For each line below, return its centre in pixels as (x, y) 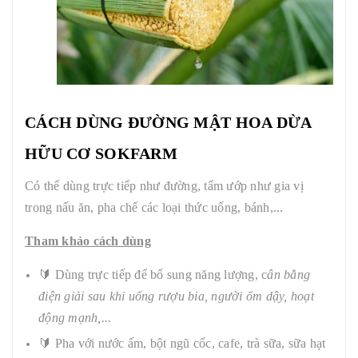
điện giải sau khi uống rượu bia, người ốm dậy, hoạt (176, 296)
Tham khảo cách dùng (88, 241)
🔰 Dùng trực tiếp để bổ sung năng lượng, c (153, 274)
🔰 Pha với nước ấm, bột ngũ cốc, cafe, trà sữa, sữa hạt (182, 344)
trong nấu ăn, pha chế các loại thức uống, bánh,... (154, 207)
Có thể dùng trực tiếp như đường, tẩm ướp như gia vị (164, 185)
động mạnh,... (75, 317)
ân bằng (288, 274)
